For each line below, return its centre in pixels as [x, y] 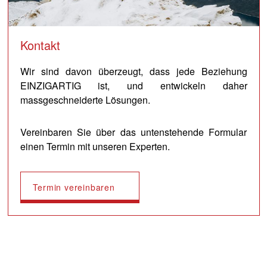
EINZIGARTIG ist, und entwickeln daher [133, 86]
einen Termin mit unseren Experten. [95, 147]
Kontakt [40, 45]
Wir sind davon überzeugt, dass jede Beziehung [133, 72]
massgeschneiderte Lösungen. [85, 100]
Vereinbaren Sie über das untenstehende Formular [133, 132]
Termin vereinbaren [74, 187]
